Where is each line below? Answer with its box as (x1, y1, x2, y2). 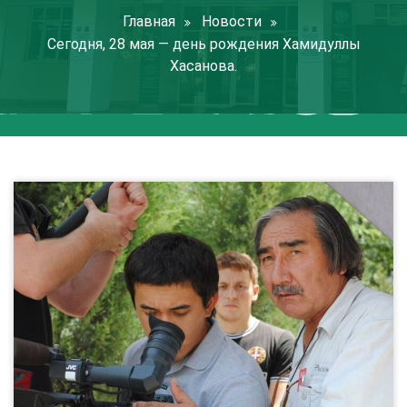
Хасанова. (170, 57, 237, 74)
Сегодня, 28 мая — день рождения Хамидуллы (46, 35, 361, 53)
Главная (123, 13, 175, 30)
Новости (202, 13, 262, 30)
